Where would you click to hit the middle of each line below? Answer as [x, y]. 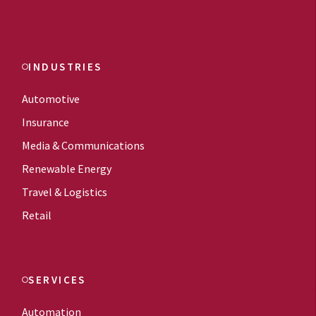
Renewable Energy [67, 169]
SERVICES [57, 280]
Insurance [46, 122]
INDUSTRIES [65, 67]
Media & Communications [84, 146]
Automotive [51, 99]
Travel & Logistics [65, 192]
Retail [37, 215]
